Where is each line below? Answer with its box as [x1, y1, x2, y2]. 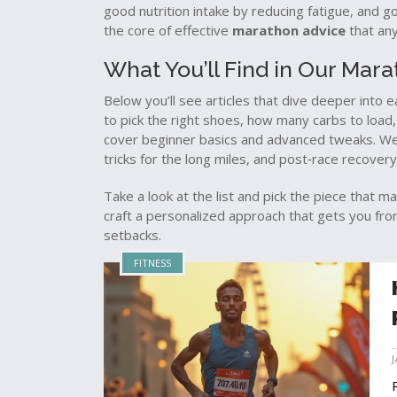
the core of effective [104, 21, 232, 39]
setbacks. [104, 226, 161, 244]
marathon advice [232, 21, 346, 39]
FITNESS [134, 256, 171, 269]
